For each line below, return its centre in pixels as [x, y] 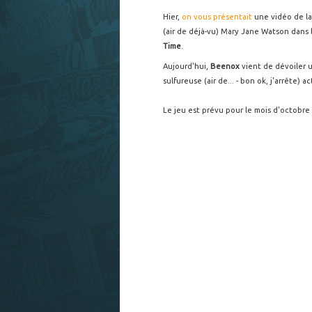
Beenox [226, 66]
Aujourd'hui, [187, 66]
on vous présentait [217, 17]
